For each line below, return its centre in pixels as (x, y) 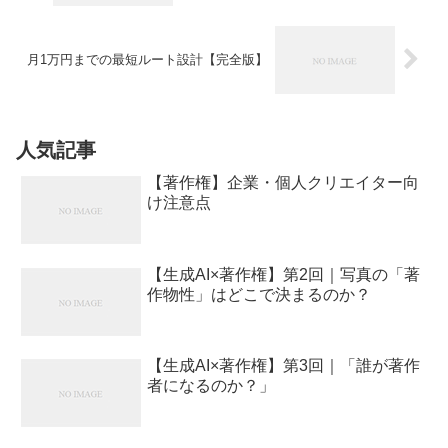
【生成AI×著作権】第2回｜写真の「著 (284, 274)
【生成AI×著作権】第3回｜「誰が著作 (284, 366)
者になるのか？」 (211, 386)
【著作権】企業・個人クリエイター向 (283, 183)
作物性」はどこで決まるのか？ (259, 294)
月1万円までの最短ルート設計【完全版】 (148, 60)
